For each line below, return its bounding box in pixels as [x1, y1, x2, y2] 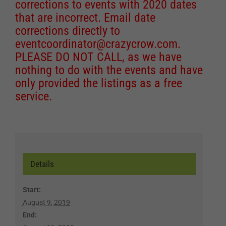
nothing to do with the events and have [15, 63, 203, 77]
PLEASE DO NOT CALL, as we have [15, 49, 182, 64]
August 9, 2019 [22, 198, 70, 206]
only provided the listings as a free [15, 76, 182, 90]
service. [15, 89, 52, 103]
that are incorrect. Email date [15, 10, 155, 25]
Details [30, 158, 54, 169]
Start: [22, 185, 41, 194]
